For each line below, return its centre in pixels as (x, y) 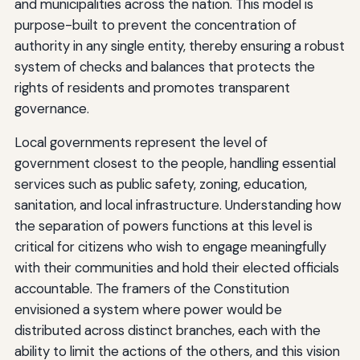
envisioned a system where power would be (148, 309)
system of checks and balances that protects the (164, 66)
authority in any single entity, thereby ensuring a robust (179, 45)
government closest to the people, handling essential (175, 163)
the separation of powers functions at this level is (163, 225)
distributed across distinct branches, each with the (167, 330)
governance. (51, 108)
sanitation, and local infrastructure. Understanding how (178, 205)
